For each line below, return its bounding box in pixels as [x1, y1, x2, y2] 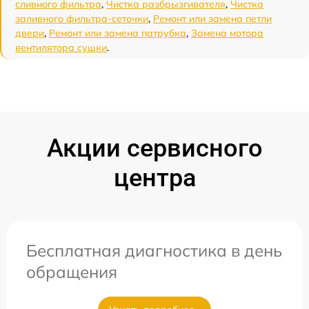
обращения [26, 261, 117, 283]
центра [113, 163, 196, 193]
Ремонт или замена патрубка [49, 27, 186, 40]
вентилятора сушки [15, 41, 107, 54]
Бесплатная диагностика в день [26, 240, 282, 261]
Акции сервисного [46, 134, 263, 163]
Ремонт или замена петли [153, 12, 272, 26]
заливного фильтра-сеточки [15, 12, 148, 26]
